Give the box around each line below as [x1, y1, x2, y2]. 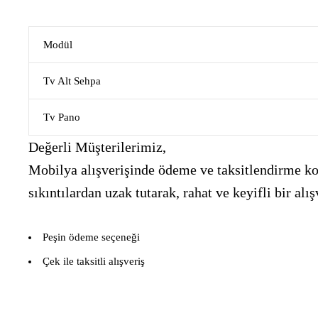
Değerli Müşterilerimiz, [28, 139, 166, 155]
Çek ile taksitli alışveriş [43, 256, 145, 267]
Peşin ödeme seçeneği [43, 231, 140, 243]
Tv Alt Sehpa [43, 75, 101, 87]
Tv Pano [43, 111, 80, 123]
